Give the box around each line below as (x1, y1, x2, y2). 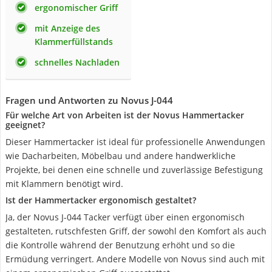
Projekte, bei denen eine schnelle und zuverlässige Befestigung (5, 164, 263, 175)
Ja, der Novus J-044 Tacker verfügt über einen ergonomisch (5, 211, 245, 223)
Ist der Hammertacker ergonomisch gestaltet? (5, 194, 196, 206)
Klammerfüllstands (35, 36, 113, 47)
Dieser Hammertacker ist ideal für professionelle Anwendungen (5, 136, 265, 148)
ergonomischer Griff (35, 2, 118, 13)
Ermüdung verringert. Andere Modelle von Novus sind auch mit (5, 253, 265, 265)
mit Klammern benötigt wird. (5, 178, 123, 189)
